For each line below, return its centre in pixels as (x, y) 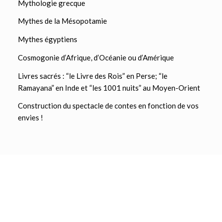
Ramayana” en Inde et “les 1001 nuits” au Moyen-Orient (109, 87)
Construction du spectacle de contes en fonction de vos (108, 106)
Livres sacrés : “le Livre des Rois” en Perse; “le (92, 76)
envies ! (30, 118)
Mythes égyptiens (47, 39)
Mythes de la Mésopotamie (62, 21)
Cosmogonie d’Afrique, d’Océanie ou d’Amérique (96, 57)
